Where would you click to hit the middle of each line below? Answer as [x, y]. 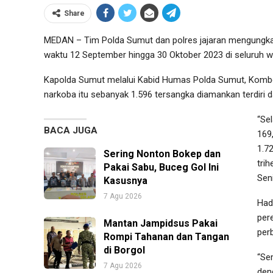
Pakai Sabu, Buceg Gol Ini [161, 167]
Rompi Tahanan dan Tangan [166, 236]
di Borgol [124, 250]
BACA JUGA [71, 130]
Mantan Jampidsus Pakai [161, 223]
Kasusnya [126, 180]
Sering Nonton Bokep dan [162, 154]
